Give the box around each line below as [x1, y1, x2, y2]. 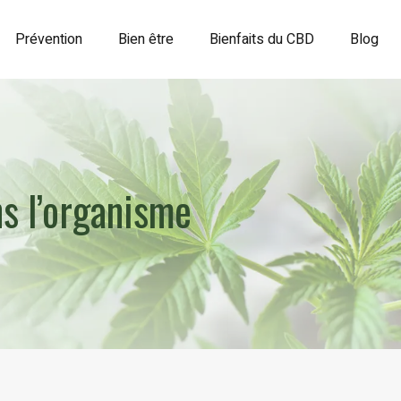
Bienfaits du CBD [209, 28, 314, 50]
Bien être [118, 28, 174, 50]
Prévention [15, 28, 82, 50]
